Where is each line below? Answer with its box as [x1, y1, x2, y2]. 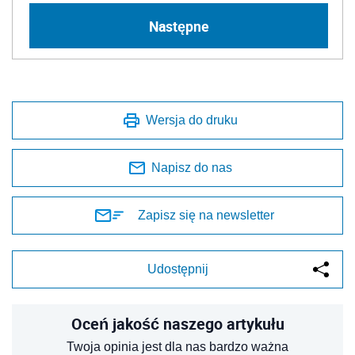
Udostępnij [147, 262, 208, 277]
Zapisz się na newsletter [138, 208, 274, 223]
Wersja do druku [146, 113, 238, 128]
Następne [148, 16, 209, 36]
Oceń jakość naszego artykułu [71, 313, 284, 335]
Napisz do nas [151, 161, 232, 175]
